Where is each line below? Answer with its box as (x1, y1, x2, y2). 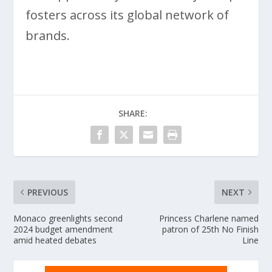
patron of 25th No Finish (161, 223, 259, 235)
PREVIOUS (27, 186, 69, 198)
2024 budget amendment (13, 223, 114, 235)
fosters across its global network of (25, 6, 229, 23)
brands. (25, 27, 70, 44)
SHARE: (118, 107, 148, 119)
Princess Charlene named (158, 212, 259, 224)
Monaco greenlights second (13, 212, 123, 224)
